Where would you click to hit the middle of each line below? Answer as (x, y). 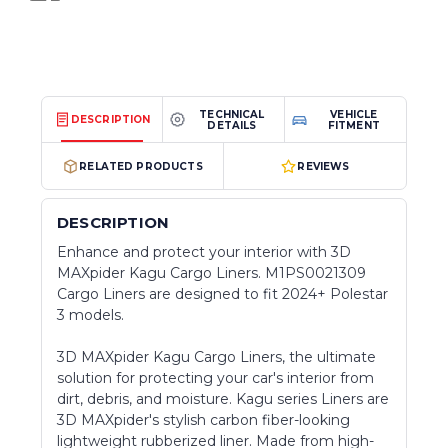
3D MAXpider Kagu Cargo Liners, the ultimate (216, 357)
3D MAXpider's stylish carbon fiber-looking (203, 420)
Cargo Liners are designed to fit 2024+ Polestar (222, 294)
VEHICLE (354, 114)
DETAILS (232, 125)
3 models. (90, 315)
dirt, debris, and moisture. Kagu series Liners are (223, 399)
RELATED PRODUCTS (141, 166)
